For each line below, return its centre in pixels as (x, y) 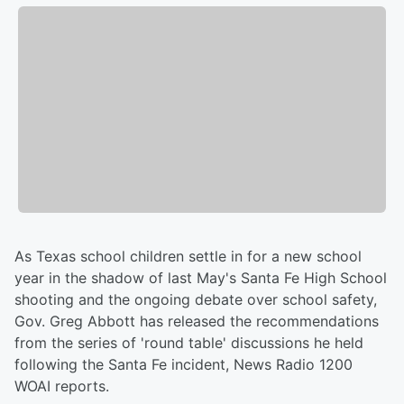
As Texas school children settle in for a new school (188, 257)
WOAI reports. (62, 386)
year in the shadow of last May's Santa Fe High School (201, 278)
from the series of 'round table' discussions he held (189, 343)
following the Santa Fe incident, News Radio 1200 (184, 365)
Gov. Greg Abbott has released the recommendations (197, 321)
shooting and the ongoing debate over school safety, (196, 300)
